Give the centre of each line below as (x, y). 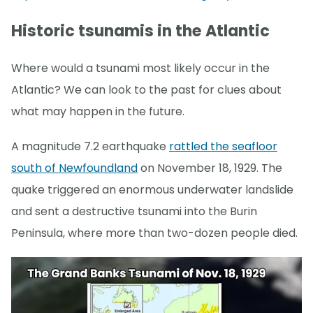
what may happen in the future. (98, 112)
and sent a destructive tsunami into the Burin (134, 212)
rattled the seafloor (223, 147)
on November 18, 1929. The (210, 168)
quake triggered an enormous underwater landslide (152, 190)
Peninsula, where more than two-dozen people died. (154, 233)
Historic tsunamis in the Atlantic (140, 31)
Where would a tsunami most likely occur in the (140, 68)
